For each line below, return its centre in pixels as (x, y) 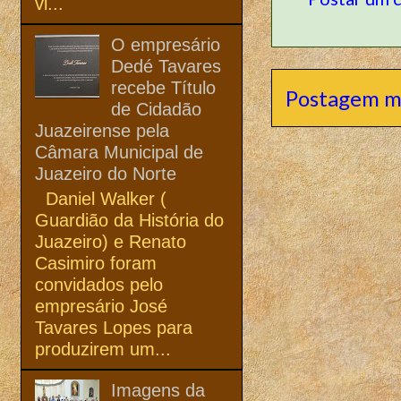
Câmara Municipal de (119, 152)
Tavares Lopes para (114, 327)
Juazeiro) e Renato (111, 241)
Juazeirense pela (102, 130)
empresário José (101, 306)
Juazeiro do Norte (106, 173)
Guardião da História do (129, 220)
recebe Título (163, 87)
